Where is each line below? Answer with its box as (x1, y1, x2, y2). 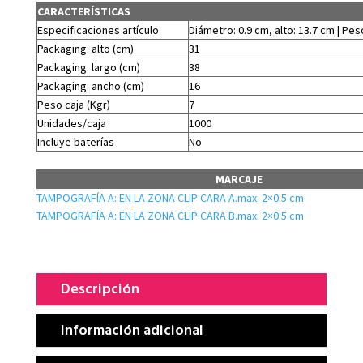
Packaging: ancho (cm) (36, 79, 144, 94)
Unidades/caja (36, 116, 106, 131)
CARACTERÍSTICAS (36, 4, 130, 19)
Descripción (60, 277, 139, 300)
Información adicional (60, 318, 203, 341)
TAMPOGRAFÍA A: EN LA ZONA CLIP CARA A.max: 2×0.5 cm (36, 190, 304, 206)
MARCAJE (215, 172, 263, 187)
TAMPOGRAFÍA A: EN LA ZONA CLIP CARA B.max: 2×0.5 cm (36, 208, 304, 224)
